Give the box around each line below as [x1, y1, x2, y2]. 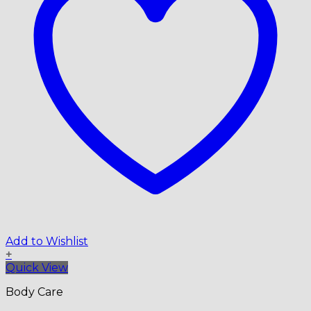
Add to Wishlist [6, 234, 88, 248]
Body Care [6, 285, 63, 299]
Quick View [6, 260, 68, 274]
